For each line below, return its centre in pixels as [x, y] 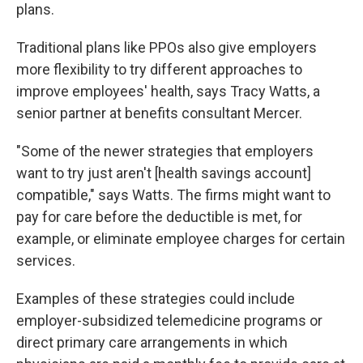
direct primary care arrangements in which [152, 343]
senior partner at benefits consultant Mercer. [159, 113]
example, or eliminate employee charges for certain [181, 239]
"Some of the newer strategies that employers [165, 152]
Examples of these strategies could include [156, 299]
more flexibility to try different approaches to [159, 70]
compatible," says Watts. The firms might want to [173, 195]
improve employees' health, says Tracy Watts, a [168, 92]
